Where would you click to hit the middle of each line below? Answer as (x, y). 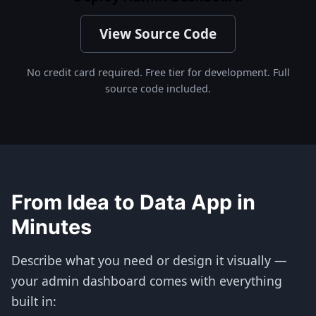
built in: (34, 301)
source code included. (158, 89)
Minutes (51, 227)
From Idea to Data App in (133, 202)
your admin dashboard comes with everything (147, 281)
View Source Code (158, 34)
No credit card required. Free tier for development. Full (158, 72)
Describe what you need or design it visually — (149, 260)
